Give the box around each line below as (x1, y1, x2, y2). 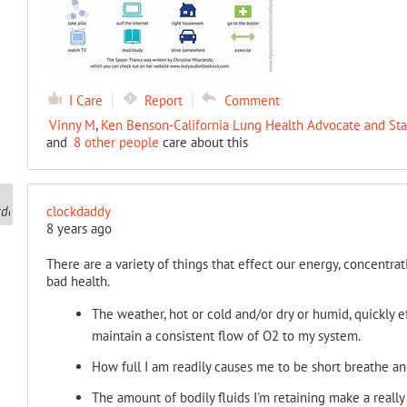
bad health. (45, 273, 110, 290)
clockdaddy (45, 203, 111, 220)
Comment (223, 92, 280, 109)
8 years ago (45, 220, 112, 237)
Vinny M (48, 116, 95, 134)
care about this (158, 134, 248, 151)
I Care (68, 92, 103, 109)
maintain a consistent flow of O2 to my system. (91, 327, 361, 344)
